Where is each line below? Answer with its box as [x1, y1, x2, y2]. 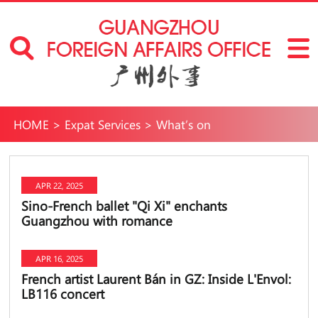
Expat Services [64, 116, 141, 133]
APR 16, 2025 [35, 253, 83, 265]
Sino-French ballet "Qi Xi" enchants [21, 197, 227, 215]
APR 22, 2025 [35, 179, 83, 191]
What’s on [155, 116, 211, 133]
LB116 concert [21, 285, 104, 303]
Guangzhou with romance [21, 212, 172, 230]
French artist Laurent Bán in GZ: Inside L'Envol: [21, 270, 291, 288]
